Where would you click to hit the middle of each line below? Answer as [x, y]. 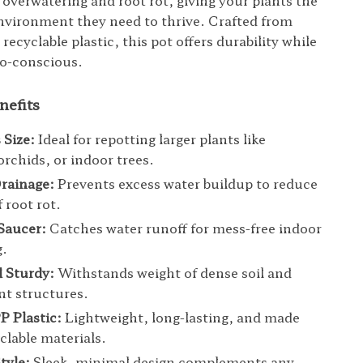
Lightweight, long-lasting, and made [181, 317]
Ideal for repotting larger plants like [151, 139]
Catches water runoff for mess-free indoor [184, 228]
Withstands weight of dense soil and [173, 272]
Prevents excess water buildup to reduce [186, 183]
